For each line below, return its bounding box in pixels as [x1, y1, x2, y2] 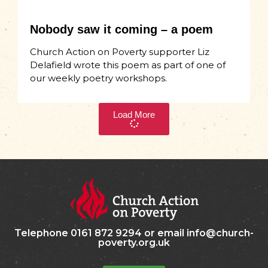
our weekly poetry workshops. [30, 72, 167, 84]
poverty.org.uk [98, 237, 170, 249]
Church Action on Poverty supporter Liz [30, 46, 209, 58]
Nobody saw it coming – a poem [30, 23, 213, 36]
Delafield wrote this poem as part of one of [30, 59, 226, 71]
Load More [113, 109, 155, 120]
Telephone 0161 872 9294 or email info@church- [14, 227, 254, 239]
